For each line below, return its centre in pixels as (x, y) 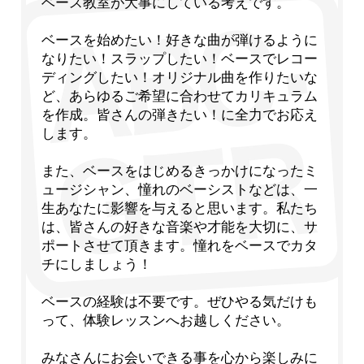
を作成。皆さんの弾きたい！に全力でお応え (180, 115)
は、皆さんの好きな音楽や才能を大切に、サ (180, 227)
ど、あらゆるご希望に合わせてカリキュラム (180, 96)
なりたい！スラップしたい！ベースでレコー (180, 58)
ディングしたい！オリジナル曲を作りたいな (180, 77)
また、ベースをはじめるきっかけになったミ (180, 171)
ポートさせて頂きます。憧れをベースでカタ (180, 245)
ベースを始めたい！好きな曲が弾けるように (180, 40)
